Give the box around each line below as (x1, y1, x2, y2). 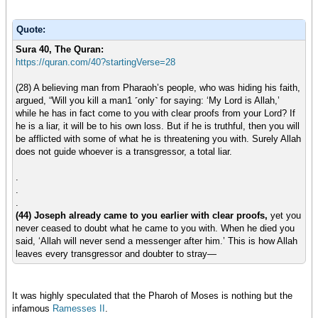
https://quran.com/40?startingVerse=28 (16, 57, 175, 68)
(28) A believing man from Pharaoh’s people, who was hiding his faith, (16, 82, 300, 94)
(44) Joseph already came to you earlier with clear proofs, (16, 210, 268, 221)
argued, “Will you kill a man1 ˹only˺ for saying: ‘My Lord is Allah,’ (16, 95, 280, 106)
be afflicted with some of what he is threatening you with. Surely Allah (16, 133, 301, 145)
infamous (12, 303, 50, 314)
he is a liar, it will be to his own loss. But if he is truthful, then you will (16, 121, 300, 132)
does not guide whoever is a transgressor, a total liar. (16, 146, 232, 158)
